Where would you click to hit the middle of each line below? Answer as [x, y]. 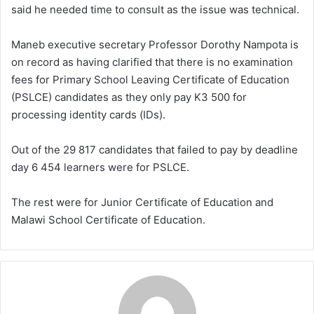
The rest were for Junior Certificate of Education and [142, 202]
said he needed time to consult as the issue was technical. [155, 9]
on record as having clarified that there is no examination [152, 62]
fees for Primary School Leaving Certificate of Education [150, 79]
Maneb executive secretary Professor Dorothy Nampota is [155, 44]
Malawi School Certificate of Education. [108, 219]
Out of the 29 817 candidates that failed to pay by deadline [155, 149]
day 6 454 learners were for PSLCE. [100, 167]
